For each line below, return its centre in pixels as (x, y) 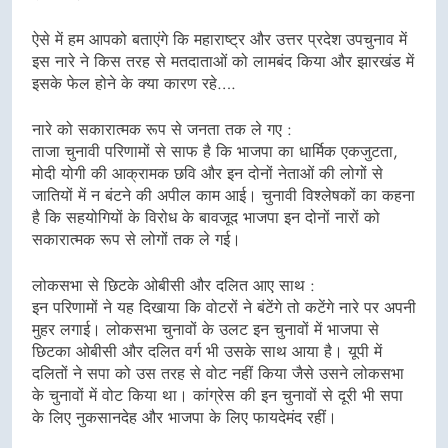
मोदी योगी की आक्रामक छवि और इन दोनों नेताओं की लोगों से (207, 174)
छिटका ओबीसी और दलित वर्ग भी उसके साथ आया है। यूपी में (207, 352)
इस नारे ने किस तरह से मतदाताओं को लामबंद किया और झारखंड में (223, 62)
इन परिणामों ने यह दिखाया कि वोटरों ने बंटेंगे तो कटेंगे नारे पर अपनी (224, 308)
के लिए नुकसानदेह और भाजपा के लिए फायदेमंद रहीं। (184, 418)
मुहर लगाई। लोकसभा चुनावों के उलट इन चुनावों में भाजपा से (205, 330)
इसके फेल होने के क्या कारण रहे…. (134, 84)
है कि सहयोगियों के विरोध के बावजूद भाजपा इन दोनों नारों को (206, 218)
